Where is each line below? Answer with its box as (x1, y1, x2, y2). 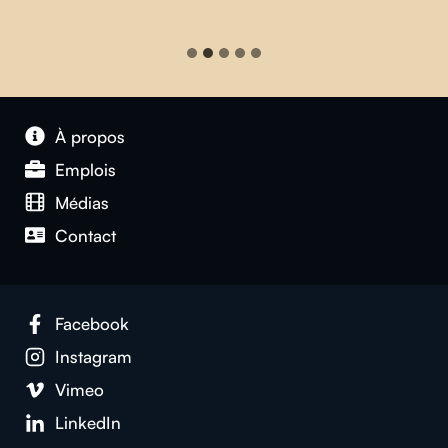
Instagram (55, 346, 133, 368)
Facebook (55, 313, 130, 335)
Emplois (55, 158, 117, 180)
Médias (55, 191, 110, 213)
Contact (55, 224, 117, 246)
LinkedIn (55, 412, 122, 434)
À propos (55, 125, 126, 147)
